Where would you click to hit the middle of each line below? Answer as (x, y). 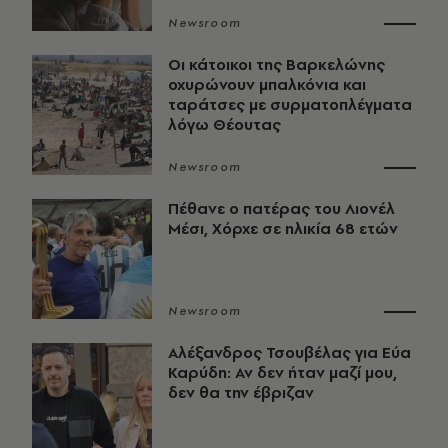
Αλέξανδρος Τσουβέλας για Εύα (289, 353)
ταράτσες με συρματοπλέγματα (290, 105)
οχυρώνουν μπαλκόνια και (267, 85)
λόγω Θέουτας (224, 125)
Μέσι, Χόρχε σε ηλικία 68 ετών (283, 229)
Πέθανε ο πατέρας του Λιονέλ (281, 209)
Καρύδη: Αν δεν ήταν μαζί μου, (282, 373)
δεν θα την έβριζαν (241, 393)
